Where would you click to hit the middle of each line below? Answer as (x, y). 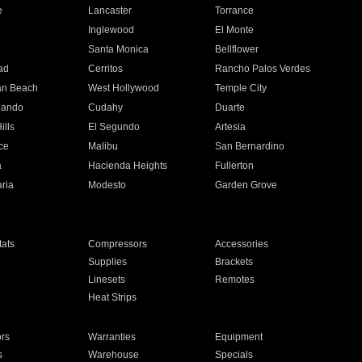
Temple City (241, 88)
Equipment (239, 337)
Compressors (117, 244)
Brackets (234, 262)
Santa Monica (118, 49)
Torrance (235, 11)
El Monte (235, 30)
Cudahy (105, 107)
